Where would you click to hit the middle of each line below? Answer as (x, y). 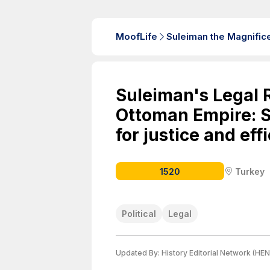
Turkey (250, 171)
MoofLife (137, 36)
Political (139, 214)
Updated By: (139, 253)
